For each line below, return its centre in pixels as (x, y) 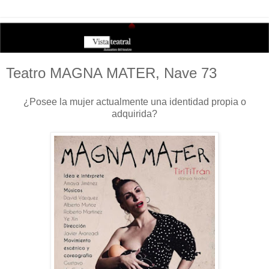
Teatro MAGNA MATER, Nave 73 (111, 73)
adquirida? (134, 113)
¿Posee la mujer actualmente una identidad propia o (134, 101)
